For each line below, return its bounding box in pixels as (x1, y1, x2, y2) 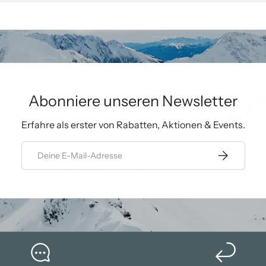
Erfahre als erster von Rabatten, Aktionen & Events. (21, 119, 245, 131)
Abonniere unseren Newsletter (28, 91, 237, 110)
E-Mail (21, 142, 47, 153)
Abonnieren (214, 147, 263, 159)
